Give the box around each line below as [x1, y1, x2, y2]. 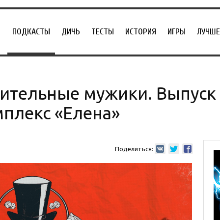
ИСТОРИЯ [125, 27, 156, 37]
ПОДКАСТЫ [12, 27, 50, 37]
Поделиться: [114, 145, 153, 152]
